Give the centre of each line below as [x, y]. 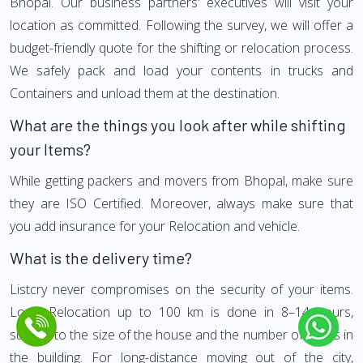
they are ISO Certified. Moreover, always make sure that [181, 204]
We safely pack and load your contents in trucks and [181, 71]
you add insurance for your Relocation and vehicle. [155, 226]
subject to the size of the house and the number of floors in [181, 335]
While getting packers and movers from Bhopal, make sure [181, 181]
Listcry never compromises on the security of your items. [181, 290]
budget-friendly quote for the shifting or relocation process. [181, 48]
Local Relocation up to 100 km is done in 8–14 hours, [181, 312]
